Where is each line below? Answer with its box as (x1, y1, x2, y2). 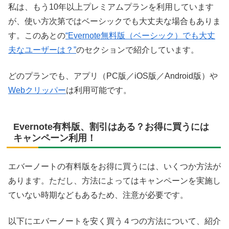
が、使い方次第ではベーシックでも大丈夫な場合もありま (8, 17, 221, 26)
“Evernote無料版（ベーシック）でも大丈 (65, 31, 215, 40)
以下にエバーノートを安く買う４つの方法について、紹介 (8, 216, 221, 225)
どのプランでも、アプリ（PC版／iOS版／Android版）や (8, 71, 218, 80)
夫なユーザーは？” (8, 45, 76, 55)
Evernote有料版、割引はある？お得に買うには (13, 121, 209, 132)
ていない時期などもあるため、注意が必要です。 (8, 191, 188, 200)
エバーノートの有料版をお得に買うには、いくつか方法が (8, 162, 221, 171)
